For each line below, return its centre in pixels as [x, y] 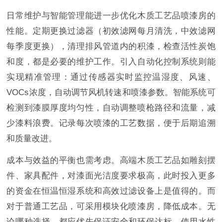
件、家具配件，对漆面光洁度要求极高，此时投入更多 [111, 176]
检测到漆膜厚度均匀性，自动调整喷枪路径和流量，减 [111, 108]
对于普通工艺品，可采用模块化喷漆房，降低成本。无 [111, 207]
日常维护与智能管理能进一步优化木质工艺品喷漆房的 [111, 16]
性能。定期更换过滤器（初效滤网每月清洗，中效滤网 [111, 31]
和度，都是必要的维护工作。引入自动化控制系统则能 [111, 62]
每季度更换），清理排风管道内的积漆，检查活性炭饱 [111, 47]
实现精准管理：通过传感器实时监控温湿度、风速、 [111, 77]
